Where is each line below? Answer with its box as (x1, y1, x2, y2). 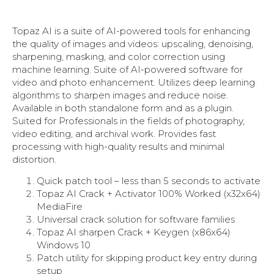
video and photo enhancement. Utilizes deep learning (12, 76, 255, 88)
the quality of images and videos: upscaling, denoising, (12, 38, 253, 50)
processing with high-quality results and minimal (12, 141, 224, 152)
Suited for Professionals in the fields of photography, (12, 115, 245, 127)
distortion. (12, 154, 56, 165)
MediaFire (37, 201, 83, 213)
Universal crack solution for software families (37, 213, 235, 226)
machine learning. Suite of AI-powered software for (12, 64, 243, 75)
